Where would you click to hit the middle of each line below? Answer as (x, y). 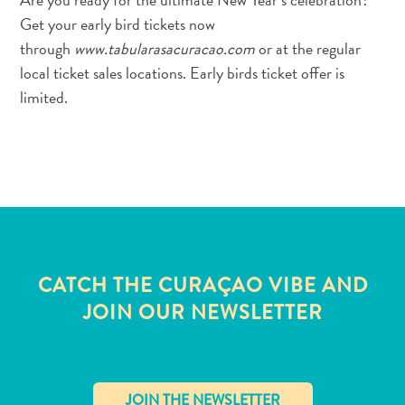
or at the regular (308, 48)
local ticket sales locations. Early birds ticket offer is (183, 72)
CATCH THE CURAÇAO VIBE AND (202, 285)
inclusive (54, 352)
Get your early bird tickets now (118, 24)
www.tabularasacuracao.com (165, 48)
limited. (44, 97)
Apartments (63, 375)
